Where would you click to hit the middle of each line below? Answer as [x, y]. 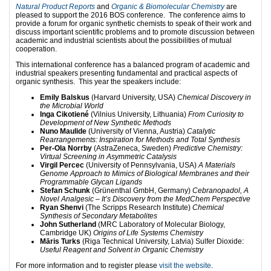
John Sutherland [68, 224]
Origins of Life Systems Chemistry [148, 233]
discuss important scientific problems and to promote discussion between [135, 32]
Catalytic [201, 131]
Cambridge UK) [67, 233]
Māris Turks [60, 241]
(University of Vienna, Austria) [138, 131]
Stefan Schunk [65, 190]
